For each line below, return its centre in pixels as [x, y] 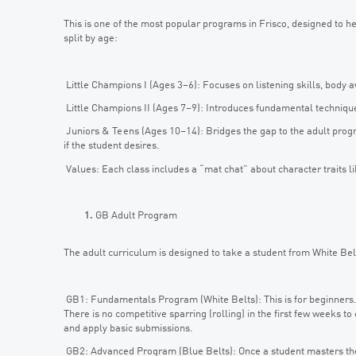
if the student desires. [112, 146]
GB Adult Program [136, 216]
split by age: [91, 39]
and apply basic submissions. [128, 328]
